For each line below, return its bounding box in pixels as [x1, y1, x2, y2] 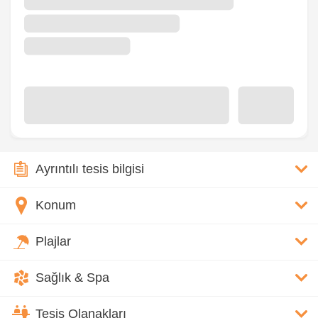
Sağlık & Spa [35, 270, 109, 285]
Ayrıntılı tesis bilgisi [35, 162, 144, 177]
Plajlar [35, 234, 71, 249]
